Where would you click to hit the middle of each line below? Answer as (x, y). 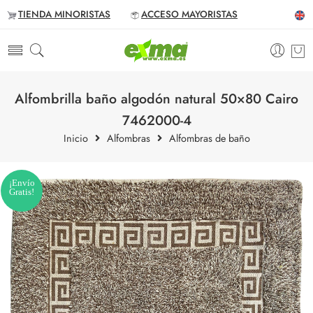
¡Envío (22, 183)
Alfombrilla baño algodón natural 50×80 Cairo (156, 99)
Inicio (75, 138)
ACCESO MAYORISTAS (189, 14)
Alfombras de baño (209, 138)
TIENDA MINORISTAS (64, 14)
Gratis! (22, 192)
